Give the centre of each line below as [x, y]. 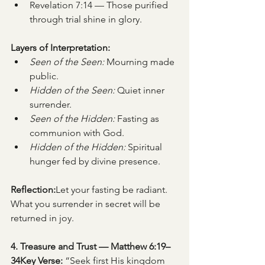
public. [44, 76]
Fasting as [138, 119]
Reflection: [33, 190]
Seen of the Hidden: [72, 119]
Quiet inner [141, 90]
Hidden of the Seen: [72, 90]
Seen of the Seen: [67, 62]
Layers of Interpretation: [60, 48]
